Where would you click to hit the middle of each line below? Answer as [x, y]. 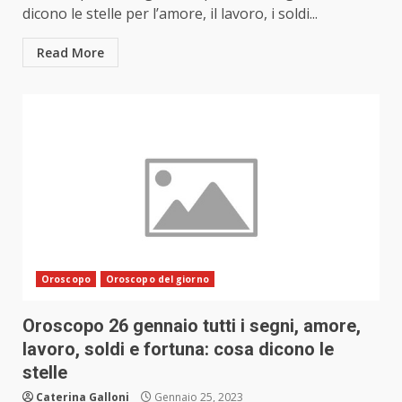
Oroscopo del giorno [157, 280]
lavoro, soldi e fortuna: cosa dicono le [178, 350]
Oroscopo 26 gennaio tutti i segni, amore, [192, 326]
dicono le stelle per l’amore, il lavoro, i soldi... [170, 14]
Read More [70, 53]
